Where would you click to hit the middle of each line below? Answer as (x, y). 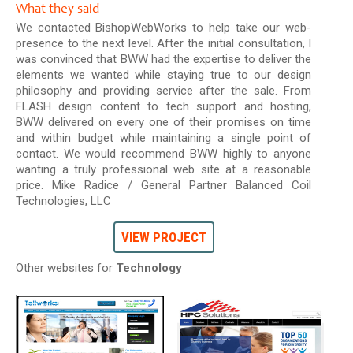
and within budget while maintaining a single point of (164, 138)
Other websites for (66, 268)
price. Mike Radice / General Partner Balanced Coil (164, 186)
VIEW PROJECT (163, 237)
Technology (149, 268)
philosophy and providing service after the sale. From (164, 91)
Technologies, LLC (63, 201)
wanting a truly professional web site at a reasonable (164, 170)
